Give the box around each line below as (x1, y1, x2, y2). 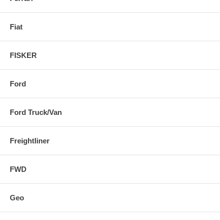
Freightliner (10, 137, 50, 145)
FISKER (10, 51, 37, 60)
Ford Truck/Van (10, 108, 62, 117)
